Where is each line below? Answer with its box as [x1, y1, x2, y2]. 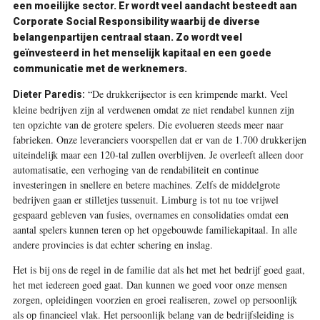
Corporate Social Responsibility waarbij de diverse [12, 15, 260, 27]
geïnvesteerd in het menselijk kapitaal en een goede [12, 46, 271, 59]
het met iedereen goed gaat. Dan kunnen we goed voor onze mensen [12, 277, 287, 291]
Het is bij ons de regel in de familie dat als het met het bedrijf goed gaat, [12, 262, 305, 276]
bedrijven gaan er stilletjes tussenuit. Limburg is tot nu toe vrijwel [12, 192, 279, 206]
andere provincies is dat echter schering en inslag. [12, 237, 213, 251]
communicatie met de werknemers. [12, 62, 187, 74]
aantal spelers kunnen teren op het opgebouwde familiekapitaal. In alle [12, 222, 297, 236]
